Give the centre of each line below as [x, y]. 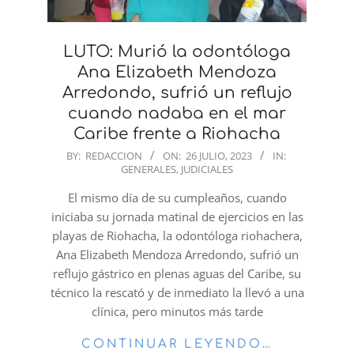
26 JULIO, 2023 [218, 155]
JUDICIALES [207, 169]
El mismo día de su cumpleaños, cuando [177, 197]
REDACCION [113, 155]
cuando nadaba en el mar [177, 113]
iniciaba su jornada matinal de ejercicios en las [177, 216]
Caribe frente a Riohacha [177, 134]
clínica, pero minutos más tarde [177, 311]
